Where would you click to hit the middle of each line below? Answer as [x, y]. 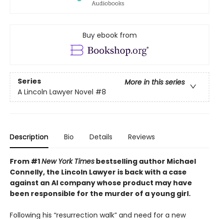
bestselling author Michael [145, 161]
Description [29, 137]
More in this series [155, 82]
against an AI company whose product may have [101, 183]
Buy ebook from [109, 35]
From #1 [26, 161]
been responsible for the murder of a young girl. [100, 193]
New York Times [68, 161]
